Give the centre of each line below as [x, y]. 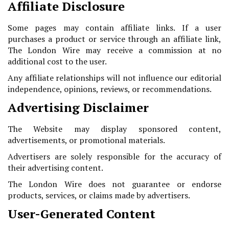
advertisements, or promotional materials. [86, 140]
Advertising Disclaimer [78, 108]
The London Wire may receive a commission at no [114, 50]
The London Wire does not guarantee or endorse [114, 184]
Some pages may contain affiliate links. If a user [114, 28]
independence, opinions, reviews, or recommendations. [110, 89]
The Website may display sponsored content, [114, 129]
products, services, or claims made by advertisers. [99, 196]
